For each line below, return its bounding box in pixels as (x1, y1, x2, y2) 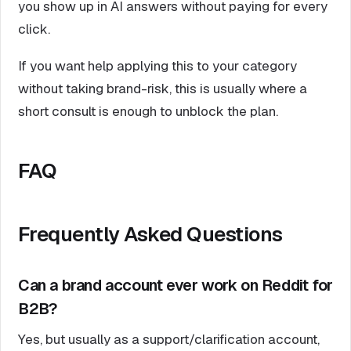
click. (18, 20, 50, 38)
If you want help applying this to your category (18, 57, 297, 75)
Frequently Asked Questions (18, 221, 283, 248)
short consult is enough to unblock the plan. (18, 103, 278, 121)
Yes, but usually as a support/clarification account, (18, 331, 320, 349)
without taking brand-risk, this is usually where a (18, 80, 307, 98)
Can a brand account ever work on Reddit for (18, 275, 333, 296)
